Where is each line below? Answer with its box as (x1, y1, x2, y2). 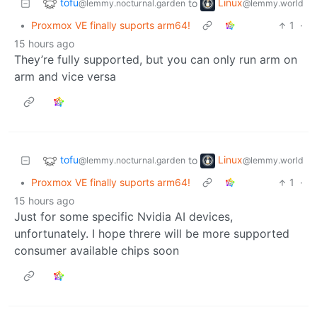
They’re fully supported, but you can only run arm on (14, 52, 297, 67)
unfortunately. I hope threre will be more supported (14, 226, 289, 241)
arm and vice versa (14, 69, 116, 84)
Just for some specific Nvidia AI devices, (14, 209, 233, 224)
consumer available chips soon (14, 243, 179, 258)
